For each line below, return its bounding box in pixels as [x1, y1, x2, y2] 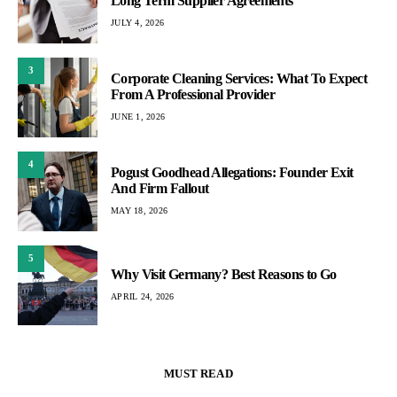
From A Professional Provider [111, 87, 276, 103]
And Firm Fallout [111, 181, 209, 197]
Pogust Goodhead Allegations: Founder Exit [111, 165, 354, 181]
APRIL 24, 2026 [111, 292, 175, 302]
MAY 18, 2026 [111, 206, 167, 216]
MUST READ [164, 366, 233, 380]
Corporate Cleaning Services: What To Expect [111, 71, 368, 87]
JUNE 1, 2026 [111, 112, 165, 122]
